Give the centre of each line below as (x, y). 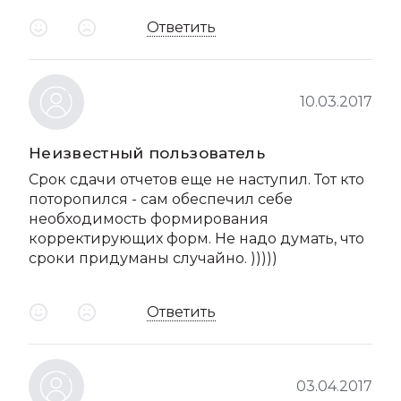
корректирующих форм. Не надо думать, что (196, 239)
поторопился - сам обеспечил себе (161, 199)
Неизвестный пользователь (147, 153)
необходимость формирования (149, 219)
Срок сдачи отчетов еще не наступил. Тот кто (196, 179)
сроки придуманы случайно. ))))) (153, 258)
